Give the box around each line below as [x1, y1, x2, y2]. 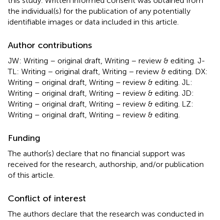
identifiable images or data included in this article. [8, 17, 179, 27]
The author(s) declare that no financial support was [8, 148, 185, 158]
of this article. [8, 170, 55, 180]
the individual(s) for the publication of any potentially [8, 6, 191, 16]
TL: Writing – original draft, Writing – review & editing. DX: [8, 66, 208, 76]
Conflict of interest [8, 192, 86, 204]
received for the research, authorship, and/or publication [8, 159, 204, 169]
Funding [8, 132, 40, 143]
